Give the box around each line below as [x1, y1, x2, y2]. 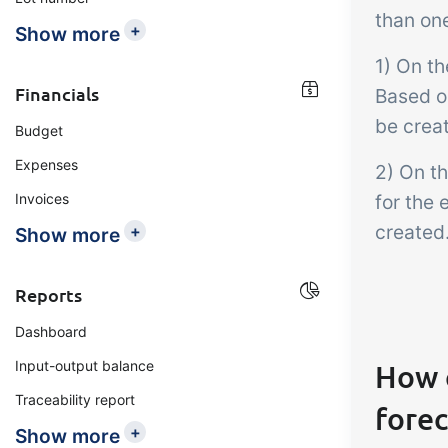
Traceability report [15, 391, 135, 408]
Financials [15, 82, 99, 105]
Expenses [15, 156, 78, 173]
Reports [15, 283, 82, 306]
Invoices [15, 190, 69, 207]
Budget [15, 122, 63, 139]
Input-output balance [15, 357, 154, 374]
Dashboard [15, 323, 87, 340]
